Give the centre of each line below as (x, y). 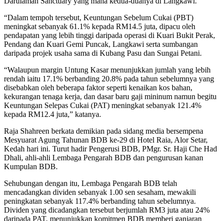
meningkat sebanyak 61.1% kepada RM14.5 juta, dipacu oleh (100, 27)
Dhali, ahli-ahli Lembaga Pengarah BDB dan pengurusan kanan (104, 158)
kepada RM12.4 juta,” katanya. (53, 114)
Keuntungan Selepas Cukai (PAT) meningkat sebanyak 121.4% (103, 106)
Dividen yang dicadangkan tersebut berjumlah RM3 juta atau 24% (107, 210)
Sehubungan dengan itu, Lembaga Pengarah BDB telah (91, 184)
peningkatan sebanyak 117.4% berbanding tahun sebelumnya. (100, 201)
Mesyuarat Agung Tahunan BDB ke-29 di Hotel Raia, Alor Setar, (106, 140)
